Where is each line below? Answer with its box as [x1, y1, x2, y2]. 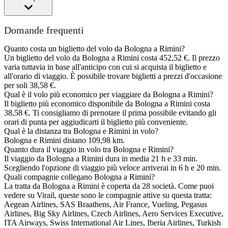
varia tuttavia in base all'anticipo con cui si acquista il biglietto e [4, 63, 207, 72]
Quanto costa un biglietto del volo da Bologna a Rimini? [4, 44, 185, 53]
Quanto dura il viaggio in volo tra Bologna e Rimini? [4, 145, 174, 154]
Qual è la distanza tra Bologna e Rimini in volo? [4, 127, 158, 136]
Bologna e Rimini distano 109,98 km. [4, 136, 125, 145]
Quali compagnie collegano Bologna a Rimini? [4, 173, 155, 182]
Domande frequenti [4, 24, 84, 36]
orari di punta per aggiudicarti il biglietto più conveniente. [4, 118, 188, 127]
